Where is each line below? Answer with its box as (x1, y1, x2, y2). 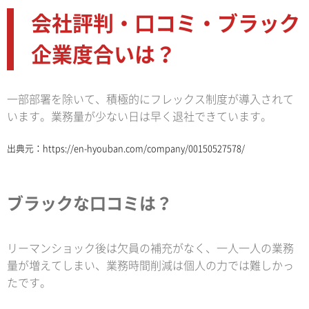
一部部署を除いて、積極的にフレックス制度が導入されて (7, 94, 294, 106)
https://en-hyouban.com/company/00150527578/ (43, 144, 245, 154)
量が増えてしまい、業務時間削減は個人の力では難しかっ (7, 260, 294, 272)
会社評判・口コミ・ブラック (31, 13, 300, 34)
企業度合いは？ (31, 44, 176, 66)
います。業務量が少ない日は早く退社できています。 (7, 111, 272, 123)
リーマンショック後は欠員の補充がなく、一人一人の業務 (7, 243, 294, 255)
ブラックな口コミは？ (7, 195, 172, 212)
